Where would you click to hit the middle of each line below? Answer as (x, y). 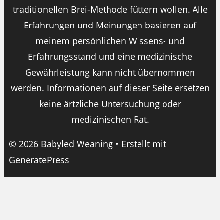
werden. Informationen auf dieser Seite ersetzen (110, 88)
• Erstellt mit (139, 144)
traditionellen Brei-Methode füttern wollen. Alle (110, 9)
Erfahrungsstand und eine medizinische (110, 56)
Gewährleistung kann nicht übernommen (110, 72)
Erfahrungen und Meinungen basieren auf (110, 25)
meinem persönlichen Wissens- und (110, 41)
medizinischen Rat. (110, 119)
